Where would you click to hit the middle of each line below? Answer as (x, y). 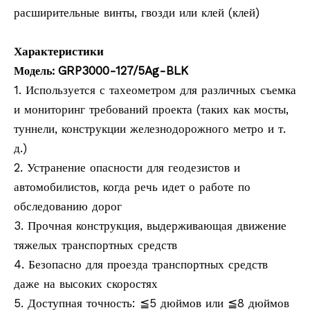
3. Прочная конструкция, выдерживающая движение (150, 226)
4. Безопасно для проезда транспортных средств (141, 264)
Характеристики (59, 51)
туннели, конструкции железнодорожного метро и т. (150, 129)
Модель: (36, 71)
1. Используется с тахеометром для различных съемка (155, 90)
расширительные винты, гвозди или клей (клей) (137, 12)
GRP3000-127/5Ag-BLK (123, 71)
